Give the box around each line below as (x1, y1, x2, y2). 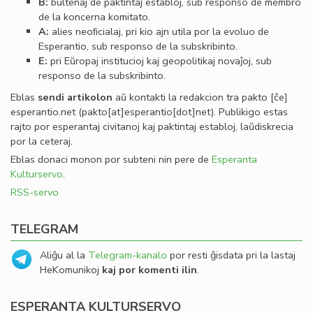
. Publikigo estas (214, 105, 288, 119)
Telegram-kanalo (88, 248, 167, 263)
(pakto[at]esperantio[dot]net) (75, 105, 214, 119)
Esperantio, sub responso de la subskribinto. (38, 39, 238, 54)
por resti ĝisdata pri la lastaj (167, 248, 296, 263)
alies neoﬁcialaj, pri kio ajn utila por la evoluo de (49, 24, 269, 39)
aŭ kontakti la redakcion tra (112, 90, 242, 105)
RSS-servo (10, 185, 59, 200)
